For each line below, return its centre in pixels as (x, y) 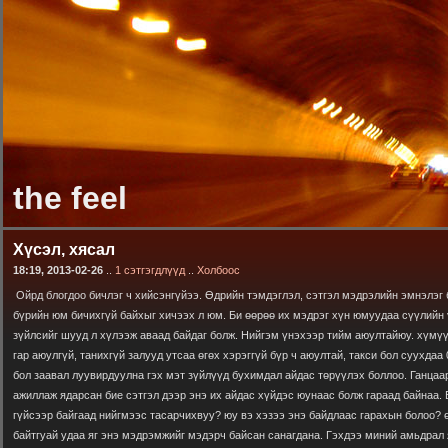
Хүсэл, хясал (64, 249)
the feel (70, 198)
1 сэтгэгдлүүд (151, 270)
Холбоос (218, 270)
